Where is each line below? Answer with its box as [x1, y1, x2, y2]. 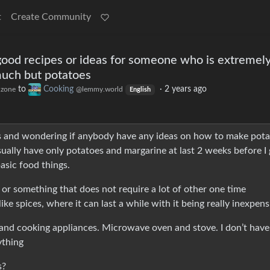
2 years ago [164, 85, 207, 94]
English [129, 87, 151, 93]
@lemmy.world [76, 86, 123, 93]
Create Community [11, 12, 91, 22]
